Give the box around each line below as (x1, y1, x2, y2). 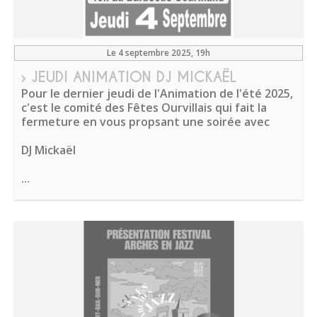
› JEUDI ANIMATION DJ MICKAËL (21, 68, 236, 86)
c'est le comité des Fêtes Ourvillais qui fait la (21, 100, 267, 115)
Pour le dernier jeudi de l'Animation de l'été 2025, (21, 86, 293, 101)
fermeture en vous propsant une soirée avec (21, 114, 270, 129)
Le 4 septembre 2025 (107, 47, 191, 59)
